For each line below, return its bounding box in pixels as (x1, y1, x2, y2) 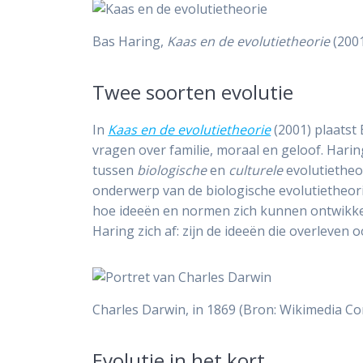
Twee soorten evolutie (92, 79, 294, 106)
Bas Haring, (92, 32, 168, 51)
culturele (228, 161, 284, 180)
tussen (92, 161, 138, 180)
